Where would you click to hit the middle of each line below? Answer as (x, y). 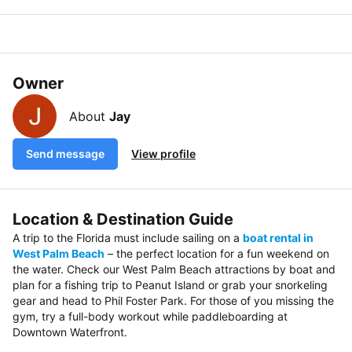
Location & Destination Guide (123, 220)
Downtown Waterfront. (70, 332)
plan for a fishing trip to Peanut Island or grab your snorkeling (170, 285)
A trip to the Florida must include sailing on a (128, 238)
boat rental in (278, 238)
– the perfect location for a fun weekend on (217, 254)
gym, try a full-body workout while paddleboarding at (150, 317)
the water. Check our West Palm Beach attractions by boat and (174, 269)
